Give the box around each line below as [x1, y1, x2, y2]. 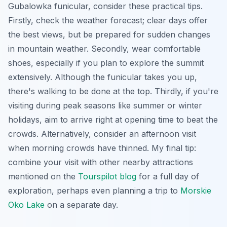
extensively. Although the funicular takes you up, [8, 71, 197, 82]
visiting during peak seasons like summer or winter [8, 100, 202, 110]
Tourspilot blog [78, 171, 136, 181]
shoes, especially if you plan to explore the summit [8, 57, 204, 68]
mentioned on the [8, 171, 78, 181]
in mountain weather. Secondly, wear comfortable [8, 43, 201, 54]
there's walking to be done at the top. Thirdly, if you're [8, 86, 218, 96]
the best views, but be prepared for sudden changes [8, 29, 210, 40]
